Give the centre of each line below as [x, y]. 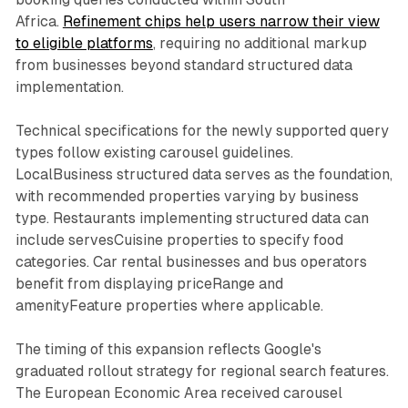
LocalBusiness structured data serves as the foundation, [204, 174]
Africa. [39, 21]
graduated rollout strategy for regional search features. [202, 371]
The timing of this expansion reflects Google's [168, 349]
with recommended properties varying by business [187, 196]
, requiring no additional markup [260, 43]
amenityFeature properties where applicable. [169, 305]
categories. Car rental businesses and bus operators [191, 261]
